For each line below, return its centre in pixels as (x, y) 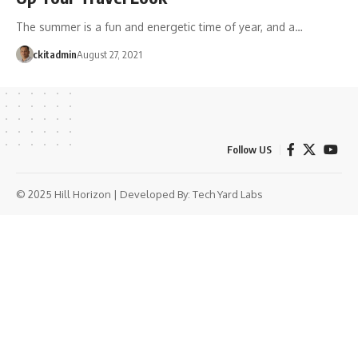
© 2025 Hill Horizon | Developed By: (104, 195)
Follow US (249, 150)
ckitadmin (54, 55)
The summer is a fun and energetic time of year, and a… (159, 27)
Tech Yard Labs (228, 195)
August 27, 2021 (109, 55)
